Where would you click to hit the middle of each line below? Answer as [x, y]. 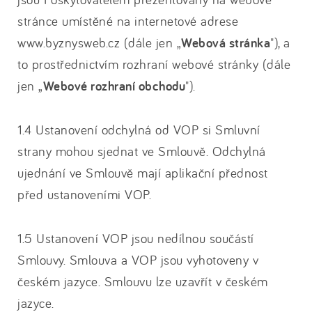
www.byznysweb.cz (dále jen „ [99, 42]
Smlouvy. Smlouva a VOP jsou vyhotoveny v [138, 260]
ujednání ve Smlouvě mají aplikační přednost [143, 173]
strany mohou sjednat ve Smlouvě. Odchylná [142, 151]
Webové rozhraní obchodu [114, 86]
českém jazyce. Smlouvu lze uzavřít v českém [143, 281]
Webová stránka [226, 43]
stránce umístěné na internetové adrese [128, 21]
